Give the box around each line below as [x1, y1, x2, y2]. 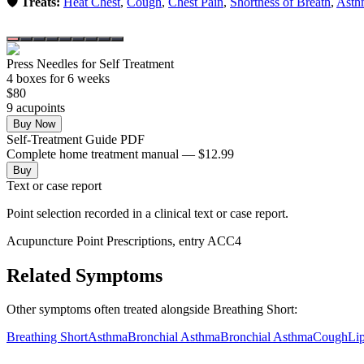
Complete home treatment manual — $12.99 [6, 146, 234, 161]
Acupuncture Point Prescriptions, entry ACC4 [6, 233, 241, 248]
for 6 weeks [46, 71, 110, 85]
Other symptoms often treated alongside [6, 302, 213, 317]
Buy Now [13, 117, 55, 130]
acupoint [13, 100, 60, 115]
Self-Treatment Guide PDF [6, 132, 145, 146]
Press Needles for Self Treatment [6, 56, 174, 71]
